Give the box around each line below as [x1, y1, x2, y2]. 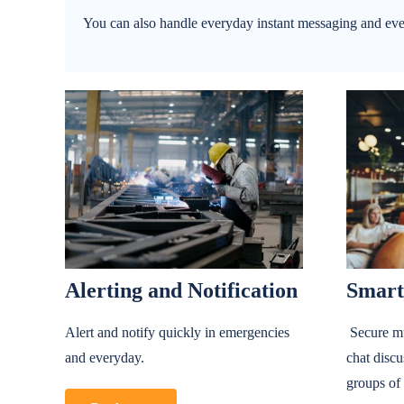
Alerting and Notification [64, 279, 298, 303]
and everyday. [64, 350, 144, 366]
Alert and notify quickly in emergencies [64, 325, 289, 341]
